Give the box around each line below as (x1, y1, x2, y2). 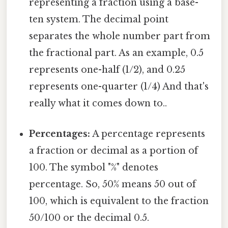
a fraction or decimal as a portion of (29, 145, 198, 156)
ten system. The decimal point (29, 14, 169, 25)
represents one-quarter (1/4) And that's (29, 81, 209, 93)
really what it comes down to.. (29, 98, 167, 109)
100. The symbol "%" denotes (29, 161, 159, 173)
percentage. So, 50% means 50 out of (29, 178, 196, 190)
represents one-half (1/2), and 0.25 (29, 64, 186, 76)
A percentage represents (90, 128, 206, 139)
